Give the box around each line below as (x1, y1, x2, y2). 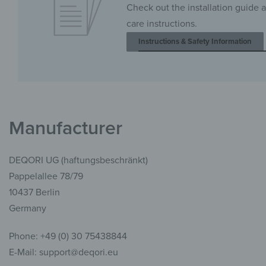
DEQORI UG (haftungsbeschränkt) (9, 154, 148, 167)
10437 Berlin (9, 186, 60, 199)
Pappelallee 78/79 (9, 170, 83, 183)
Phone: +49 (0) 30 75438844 (9, 230, 127, 243)
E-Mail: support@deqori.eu (9, 246, 118, 259)
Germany (9, 202, 46, 215)
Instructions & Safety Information (138, 37, 252, 47)
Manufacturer (9, 117, 122, 140)
